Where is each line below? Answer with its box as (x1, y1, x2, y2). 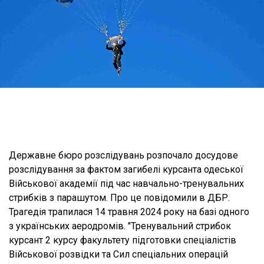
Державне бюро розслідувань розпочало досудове (9, 150, 238, 161)
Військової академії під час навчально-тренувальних (9, 178, 244, 189)
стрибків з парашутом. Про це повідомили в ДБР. (9, 192, 230, 203)
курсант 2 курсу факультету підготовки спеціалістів (9, 235, 236, 246)
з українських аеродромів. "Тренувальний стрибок (9, 220, 231, 232)
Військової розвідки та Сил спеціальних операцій (9, 249, 228, 260)
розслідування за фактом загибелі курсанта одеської (9, 164, 243, 175)
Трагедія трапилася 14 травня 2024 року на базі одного (9, 206, 249, 217)
